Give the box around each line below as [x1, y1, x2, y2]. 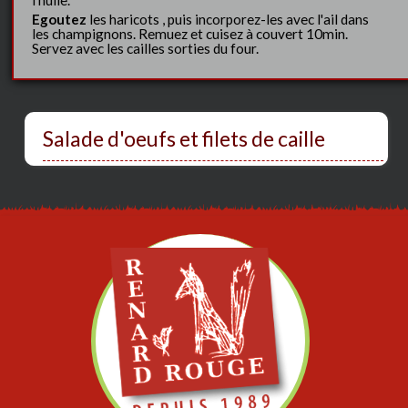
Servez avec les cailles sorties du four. [32, 39, 260, 56]
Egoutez [32, 10, 87, 27]
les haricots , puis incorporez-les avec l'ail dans [87, 10, 370, 27]
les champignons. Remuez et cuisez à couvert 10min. [32, 25, 349, 42]
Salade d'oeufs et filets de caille [43, 125, 326, 151]
